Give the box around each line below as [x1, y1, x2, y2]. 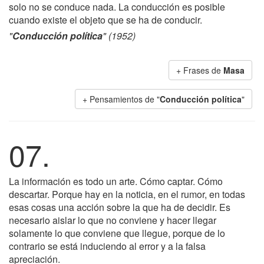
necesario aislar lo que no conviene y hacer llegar [9, 213, 216, 227]
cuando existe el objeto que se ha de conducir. [9, 13, 202, 27]
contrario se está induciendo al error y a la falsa [9, 239, 206, 253]
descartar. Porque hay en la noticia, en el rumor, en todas [9, 187, 245, 201]
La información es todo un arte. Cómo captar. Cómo [9, 174, 223, 188]
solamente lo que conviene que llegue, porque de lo [9, 226, 225, 240]
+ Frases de [176, 64, 223, 76]
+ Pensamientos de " [82, 93, 160, 105]
